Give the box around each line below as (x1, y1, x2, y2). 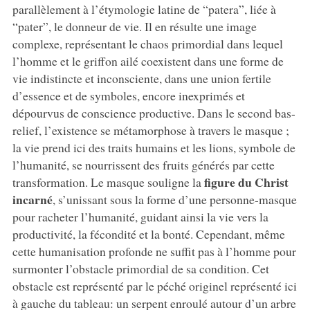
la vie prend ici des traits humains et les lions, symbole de (12, 139, 295, 156)
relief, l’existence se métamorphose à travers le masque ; (12, 122, 289, 139)
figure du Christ (203, 173, 289, 192)
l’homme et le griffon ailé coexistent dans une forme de (12, 53, 284, 70)
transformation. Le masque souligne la (12, 174, 204, 191)
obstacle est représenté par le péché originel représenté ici (12, 277, 297, 295)
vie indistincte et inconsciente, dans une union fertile (12, 70, 271, 87)
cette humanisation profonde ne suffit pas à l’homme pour (12, 243, 296, 260)
